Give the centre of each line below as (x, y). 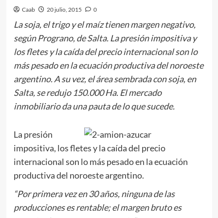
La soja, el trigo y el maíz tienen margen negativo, (104, 25)
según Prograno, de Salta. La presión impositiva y (105, 38)
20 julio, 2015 (64, 10)
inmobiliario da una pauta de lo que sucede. (94, 106)
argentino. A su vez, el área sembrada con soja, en (105, 79)
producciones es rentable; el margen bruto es (97, 208)
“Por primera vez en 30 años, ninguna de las (94, 194)
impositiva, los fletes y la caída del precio (89, 148)
